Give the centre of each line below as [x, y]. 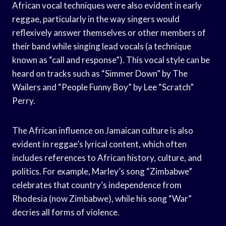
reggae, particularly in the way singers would [96, 19]
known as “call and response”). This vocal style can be [111, 60]
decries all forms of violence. [66, 212]
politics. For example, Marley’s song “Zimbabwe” [102, 171]
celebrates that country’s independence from [97, 185]
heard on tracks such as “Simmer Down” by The [100, 73]
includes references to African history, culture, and [107, 157]
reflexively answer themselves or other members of [109, 32]
